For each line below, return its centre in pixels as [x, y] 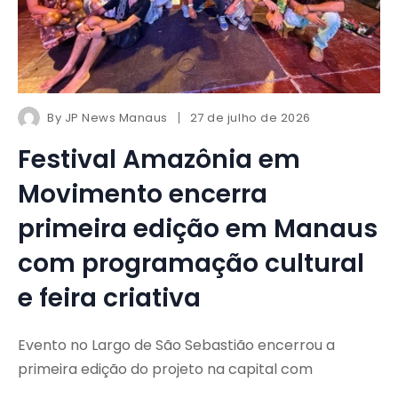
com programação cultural [191, 264]
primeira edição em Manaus [198, 229]
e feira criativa [109, 298]
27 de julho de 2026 [250, 118]
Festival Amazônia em [159, 160]
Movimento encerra [143, 195]
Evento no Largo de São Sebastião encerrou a [176, 346]
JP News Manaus [116, 118]
